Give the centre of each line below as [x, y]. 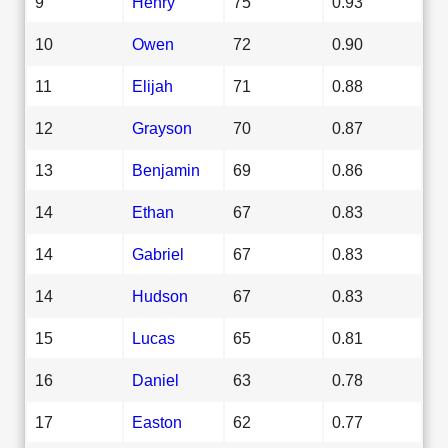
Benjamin [166, 169]
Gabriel [158, 253]
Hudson [160, 295]
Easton [157, 421]
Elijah [152, 85]
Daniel [155, 379]
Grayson [162, 127]
